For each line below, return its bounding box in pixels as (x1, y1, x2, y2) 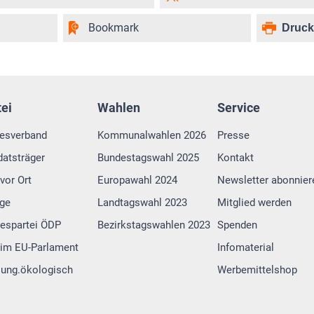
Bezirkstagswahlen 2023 (97, 219, 210, 232)
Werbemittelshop (217, 264, 298, 277)
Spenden (217, 219, 258, 232)
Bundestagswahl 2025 (97, 151, 199, 165)
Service (217, 100, 261, 116)
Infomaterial (217, 241, 275, 254)
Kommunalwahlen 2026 (97, 129, 206, 142)
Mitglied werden (217, 196, 292, 210)
